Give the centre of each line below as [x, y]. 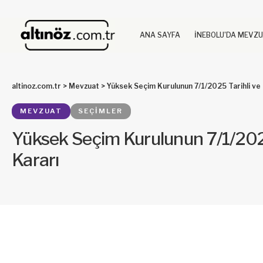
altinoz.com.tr [36, 86]
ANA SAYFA [160, 35]
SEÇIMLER [101, 111]
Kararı [36, 160]
